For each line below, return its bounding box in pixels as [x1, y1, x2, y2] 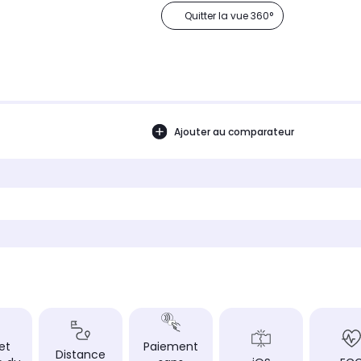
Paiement [143, 338, 198, 355]
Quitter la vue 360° [185, 9, 273, 23]
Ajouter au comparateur [173, 124, 294, 139]
